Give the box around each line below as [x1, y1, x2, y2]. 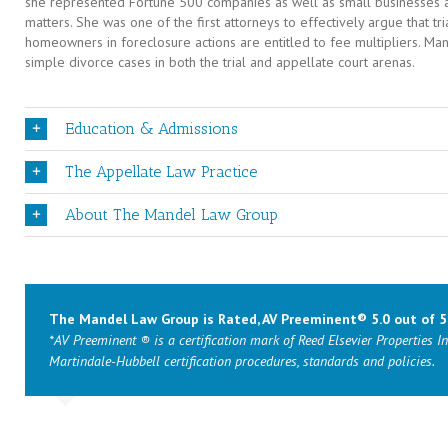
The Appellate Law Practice [65, 161, 257, 181]
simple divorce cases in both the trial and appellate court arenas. [25, 52, 415, 71]
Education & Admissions [65, 118, 238, 138]
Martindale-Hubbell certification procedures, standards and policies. [49, 351, 435, 370]
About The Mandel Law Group [65, 204, 278, 224]
